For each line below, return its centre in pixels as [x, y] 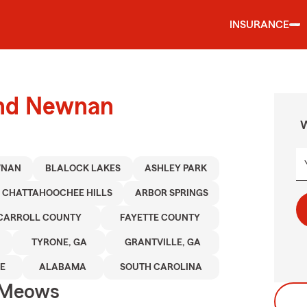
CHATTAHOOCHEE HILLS [57, 193]
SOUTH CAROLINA [161, 267]
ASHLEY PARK [176, 169]
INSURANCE [259, 25]
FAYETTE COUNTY [160, 218]
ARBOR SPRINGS [171, 193]
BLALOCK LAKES [83, 169]
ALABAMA [63, 267]
